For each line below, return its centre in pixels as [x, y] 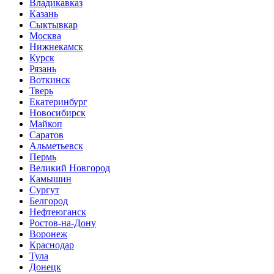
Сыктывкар [54, 25]
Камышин [50, 179]
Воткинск [50, 80]
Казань [44, 14]
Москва [45, 36]
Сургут [44, 190]
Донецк [45, 267]
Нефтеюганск [58, 212]
